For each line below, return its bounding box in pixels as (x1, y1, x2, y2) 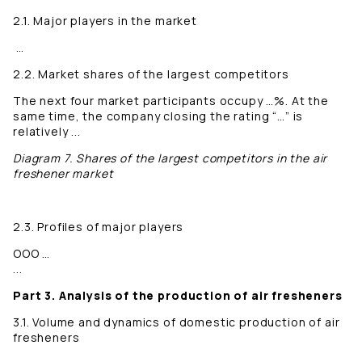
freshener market (13, 166, 114, 182)
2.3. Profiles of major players (13, 219, 184, 235)
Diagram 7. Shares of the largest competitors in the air (13, 150, 328, 166)
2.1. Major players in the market (13, 13, 200, 29)
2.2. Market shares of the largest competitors (13, 66, 289, 82)
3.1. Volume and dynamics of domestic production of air (13, 314, 340, 330)
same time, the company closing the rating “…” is (13, 108, 304, 124)
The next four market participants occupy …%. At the (13, 93, 329, 109)
